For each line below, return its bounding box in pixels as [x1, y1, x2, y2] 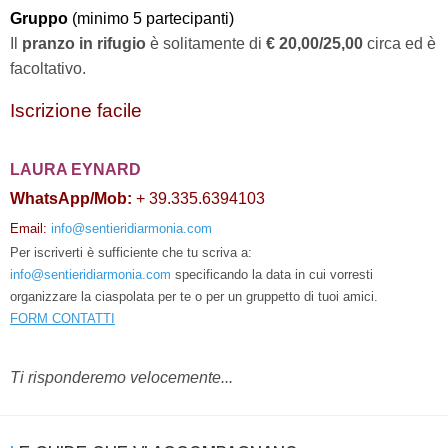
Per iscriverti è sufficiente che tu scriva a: [10, 244, 252, 260]
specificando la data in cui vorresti [171, 266, 373, 282]
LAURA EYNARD [10, 160, 141, 178]
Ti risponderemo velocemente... [10, 368, 233, 386]
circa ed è [363, 34, 436, 52]
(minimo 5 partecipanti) [68, 9, 234, 27]
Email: [10, 220, 51, 236]
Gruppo [10, 9, 68, 27]
